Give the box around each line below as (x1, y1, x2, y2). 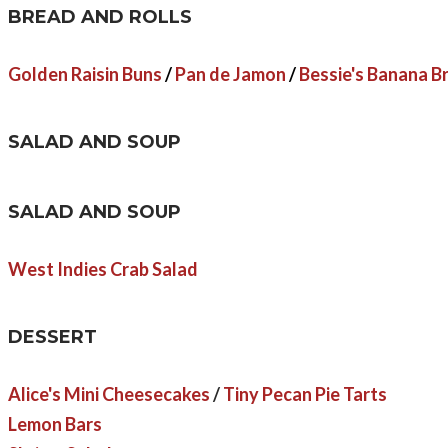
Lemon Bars (8, 412, 102, 435)
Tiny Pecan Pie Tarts (223, 382, 387, 405)
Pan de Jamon (172, 63, 286, 86)
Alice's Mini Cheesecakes (8, 382, 210, 405)
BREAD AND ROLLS (8, 6, 192, 29)
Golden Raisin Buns (8, 63, 162, 86)
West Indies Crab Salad (8, 257, 198, 280)
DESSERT (8, 325, 97, 348)
